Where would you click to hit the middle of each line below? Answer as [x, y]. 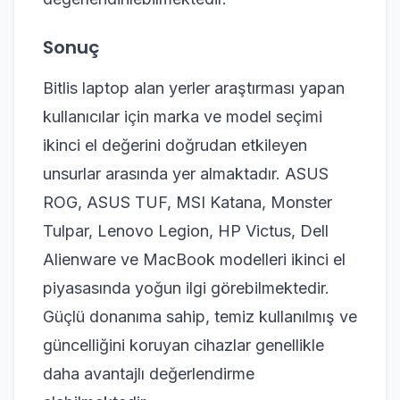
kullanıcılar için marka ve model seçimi [183, 116]
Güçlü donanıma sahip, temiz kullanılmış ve [200, 316]
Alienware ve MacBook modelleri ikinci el [194, 259]
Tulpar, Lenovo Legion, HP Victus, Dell [186, 230]
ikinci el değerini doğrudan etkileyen [175, 145]
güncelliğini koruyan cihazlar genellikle [183, 345]
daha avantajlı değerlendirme [149, 373]
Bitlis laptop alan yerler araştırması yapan [194, 87]
